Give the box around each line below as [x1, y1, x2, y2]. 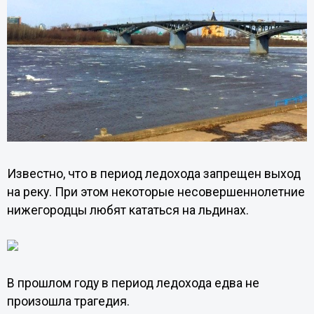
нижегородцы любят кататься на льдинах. [6, 203, 249, 217]
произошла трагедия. [6, 294, 132, 308]
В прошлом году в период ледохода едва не [6, 275, 259, 290]
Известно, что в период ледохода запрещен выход [6, 166, 301, 181]
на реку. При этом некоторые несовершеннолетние [6, 184, 305, 199]
